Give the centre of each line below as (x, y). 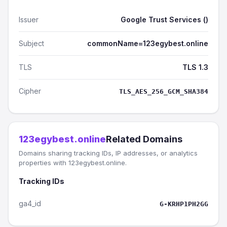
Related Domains (144, 139)
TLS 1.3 (195, 67)
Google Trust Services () (164, 20)
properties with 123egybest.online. (73, 163)
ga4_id (30, 203)
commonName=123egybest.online (148, 43)
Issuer (29, 20)
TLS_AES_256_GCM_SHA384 (164, 91)
